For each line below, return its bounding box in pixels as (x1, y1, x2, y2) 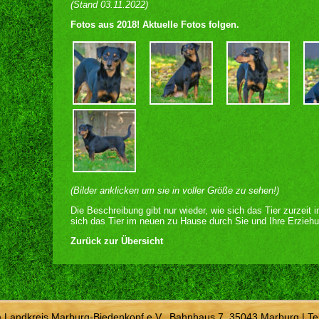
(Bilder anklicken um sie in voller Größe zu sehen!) (70, 185, 279, 196)
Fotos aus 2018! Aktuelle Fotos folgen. (70, 19, 239, 30)
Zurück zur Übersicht (70, 236, 163, 246)
